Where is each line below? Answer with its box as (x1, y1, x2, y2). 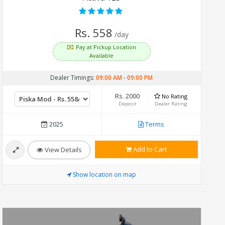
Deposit (118, 100, 137, 107)
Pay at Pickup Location (76, 43, 137, 51)
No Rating (162, 92, 188, 100)
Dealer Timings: (50, 73, 96, 82)
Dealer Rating (154, 100, 187, 107)
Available (89, 51, 114, 59)
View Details (43, 145, 82, 154)
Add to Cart (132, 144, 167, 154)
